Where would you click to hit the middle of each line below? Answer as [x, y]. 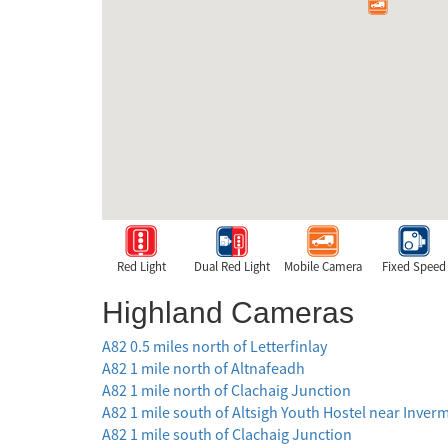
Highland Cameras [228, 313]
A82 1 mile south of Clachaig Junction [227, 434]
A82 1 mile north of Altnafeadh [203, 368]
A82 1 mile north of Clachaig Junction [226, 390]
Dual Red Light [232, 266]
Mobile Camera [323, 266]
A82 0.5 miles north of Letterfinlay [214, 346]
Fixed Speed [414, 266]
